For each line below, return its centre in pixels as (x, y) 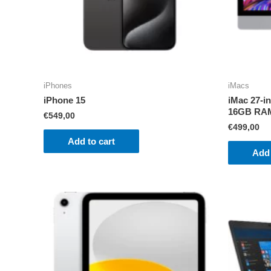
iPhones (58, 85)
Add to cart (91, 141)
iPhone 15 (64, 100)
